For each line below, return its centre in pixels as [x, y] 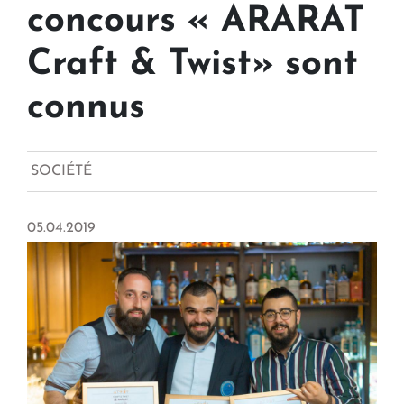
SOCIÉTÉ [61, 172]
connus [86, 109]
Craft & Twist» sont [193, 65]
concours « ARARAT [196, 22]
